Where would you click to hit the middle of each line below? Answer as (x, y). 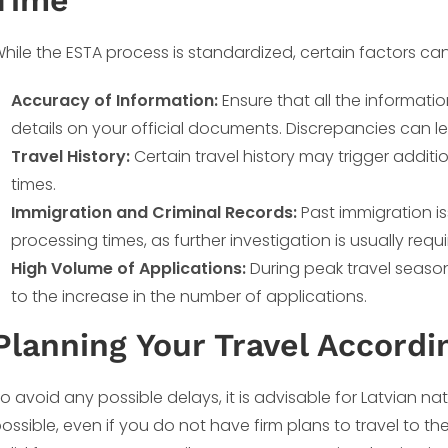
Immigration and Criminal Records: (154, 212)
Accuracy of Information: (114, 100)
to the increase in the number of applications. (189, 296)
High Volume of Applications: (128, 268)
